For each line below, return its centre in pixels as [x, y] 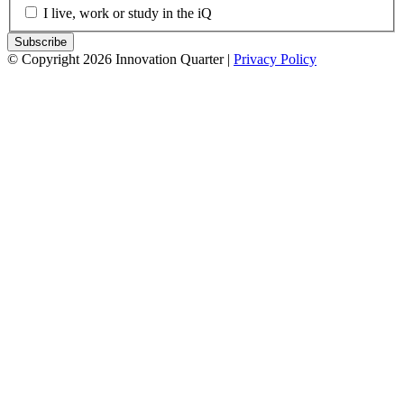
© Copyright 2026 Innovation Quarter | [120, 60]
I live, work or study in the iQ [128, 14]
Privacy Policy [275, 60]
